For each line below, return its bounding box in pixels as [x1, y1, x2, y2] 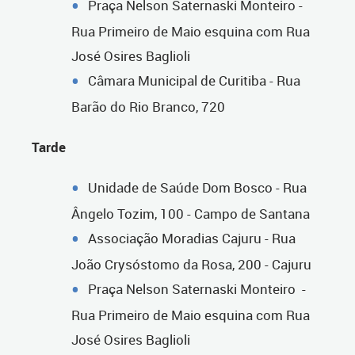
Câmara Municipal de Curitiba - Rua [88, 71, 300, 90]
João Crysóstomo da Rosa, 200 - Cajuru [71, 254, 311, 273]
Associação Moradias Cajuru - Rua [88, 228, 296, 247]
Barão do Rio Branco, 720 [71, 97, 225, 116]
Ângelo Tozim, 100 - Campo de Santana [71, 204, 310, 223]
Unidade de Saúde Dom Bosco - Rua [88, 177, 307, 197]
